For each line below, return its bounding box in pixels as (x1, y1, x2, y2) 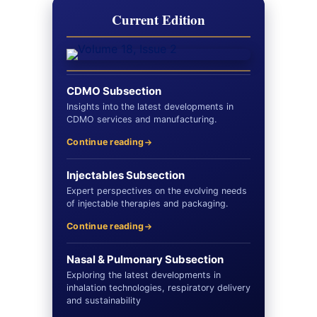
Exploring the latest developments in (67, 270, 221, 280)
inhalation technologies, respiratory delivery (67, 282, 250, 293)
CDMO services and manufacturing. (67, 114, 217, 125)
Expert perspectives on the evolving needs (67, 185, 247, 196)
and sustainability (67, 295, 141, 306)
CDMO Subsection (67, 84, 161, 98)
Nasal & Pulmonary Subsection (67, 253, 224, 266)
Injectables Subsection (67, 168, 185, 182)
